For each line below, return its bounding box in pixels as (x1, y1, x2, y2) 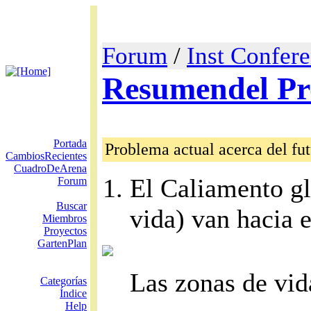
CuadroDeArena (14, 162, 87, 174)
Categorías (40, 275, 87, 287)
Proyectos (44, 225, 87, 237)
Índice (60, 287, 87, 299)
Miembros (42, 212, 87, 224)
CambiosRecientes (6, 150, 87, 162)
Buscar (56, 200, 87, 212)
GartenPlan (37, 237, 87, 249)
